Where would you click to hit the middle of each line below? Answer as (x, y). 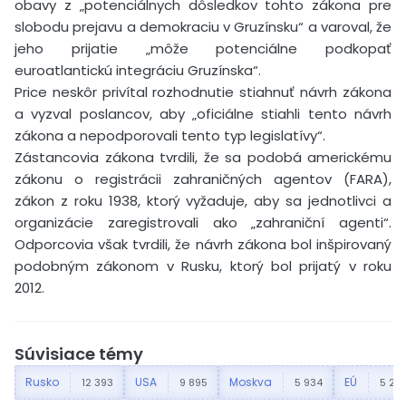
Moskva (251, 382)
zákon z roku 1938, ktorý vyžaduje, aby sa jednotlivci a (203, 200)
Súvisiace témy (79, 353)
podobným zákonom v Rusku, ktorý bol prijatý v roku (203, 266)
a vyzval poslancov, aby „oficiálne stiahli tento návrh (203, 113)
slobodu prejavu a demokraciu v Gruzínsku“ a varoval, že (203, 26)
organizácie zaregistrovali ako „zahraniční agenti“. (203, 222)
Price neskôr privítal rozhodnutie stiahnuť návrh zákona (203, 92)
